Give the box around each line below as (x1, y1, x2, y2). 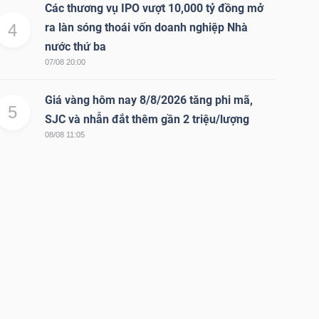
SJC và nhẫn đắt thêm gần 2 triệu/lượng (44, 113, 249, 127)
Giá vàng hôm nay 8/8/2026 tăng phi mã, (44, 93, 253, 108)
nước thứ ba (44, 40, 106, 54)
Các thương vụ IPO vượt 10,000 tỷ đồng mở (44, 1, 263, 16)
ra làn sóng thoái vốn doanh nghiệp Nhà (44, 21, 248, 35)
